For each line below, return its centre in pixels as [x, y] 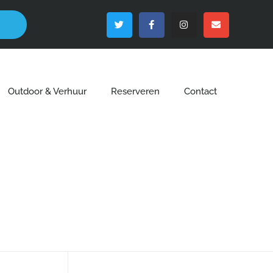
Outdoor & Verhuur [47, 91]
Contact [200, 91]
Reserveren [135, 91]
